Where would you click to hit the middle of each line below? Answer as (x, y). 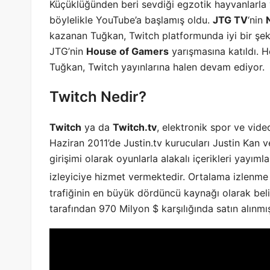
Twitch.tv (135, 127)
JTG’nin (68, 52)
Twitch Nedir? (98, 97)
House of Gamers (127, 52)
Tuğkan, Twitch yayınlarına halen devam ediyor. (157, 67)
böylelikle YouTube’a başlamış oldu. (131, 20)
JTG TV (230, 20)
